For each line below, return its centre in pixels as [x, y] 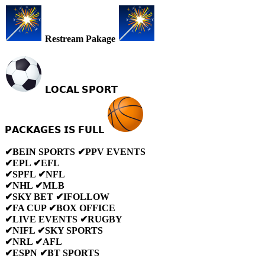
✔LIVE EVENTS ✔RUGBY [64, 219]
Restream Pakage [80, 38]
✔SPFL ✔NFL [35, 174]
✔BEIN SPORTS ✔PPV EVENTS [75, 151]
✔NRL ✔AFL [33, 241]
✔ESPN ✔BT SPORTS [52, 253]
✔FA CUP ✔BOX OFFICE [60, 208]
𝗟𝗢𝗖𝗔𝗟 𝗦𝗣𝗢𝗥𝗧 [80, 89]
